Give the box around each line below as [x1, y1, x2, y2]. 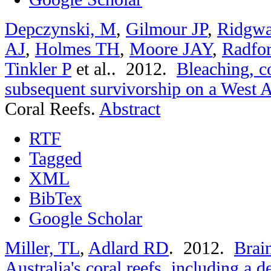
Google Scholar [29, 208, 142, 228]
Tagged [29, 148, 82, 168]
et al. [71, 59, 111, 79]
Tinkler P [5, 59, 71, 79]
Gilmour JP [126, 19, 207, 39]
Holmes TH [35, 39, 120, 59]
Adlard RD [88, 238, 169, 258]
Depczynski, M [5, 19, 116, 39]
